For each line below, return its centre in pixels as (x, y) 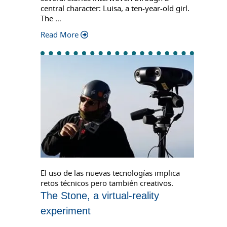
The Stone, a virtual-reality (100, 195)
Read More (60, 34)
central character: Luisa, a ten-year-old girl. (115, 8)
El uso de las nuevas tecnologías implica (110, 173)
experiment (66, 211)
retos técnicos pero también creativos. (107, 183)
